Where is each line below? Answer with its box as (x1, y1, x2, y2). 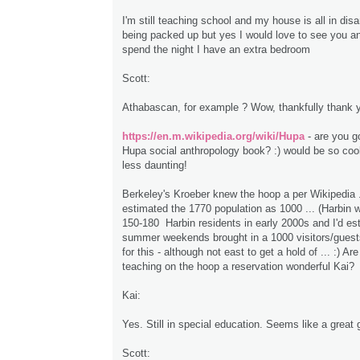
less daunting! (122, 159, 187, 172)
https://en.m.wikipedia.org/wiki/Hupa (122, 130, 305, 143)
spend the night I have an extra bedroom (122, 43, 310, 56)
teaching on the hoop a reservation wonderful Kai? (122, 260, 354, 273)
